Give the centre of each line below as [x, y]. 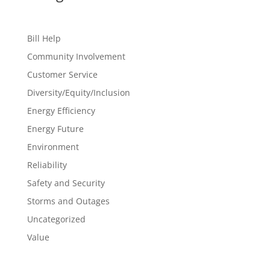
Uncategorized [56, 219]
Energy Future [55, 129]
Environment [53, 147]
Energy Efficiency [61, 111]
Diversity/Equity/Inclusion [78, 93]
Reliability [47, 165]
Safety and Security [66, 183]
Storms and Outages [68, 201]
